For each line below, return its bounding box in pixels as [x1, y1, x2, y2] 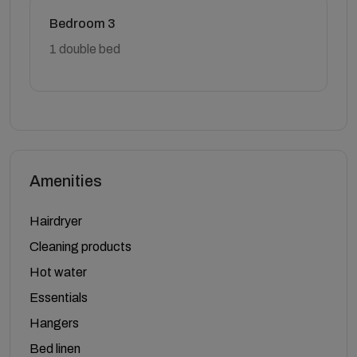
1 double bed [49, 42, 120, 56]
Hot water [29, 265, 87, 279]
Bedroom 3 [49, 17, 116, 30]
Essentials [29, 291, 88, 304]
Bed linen [29, 342, 80, 355]
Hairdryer [29, 214, 82, 228]
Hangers [29, 316, 79, 330]
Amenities [29, 172, 102, 190]
